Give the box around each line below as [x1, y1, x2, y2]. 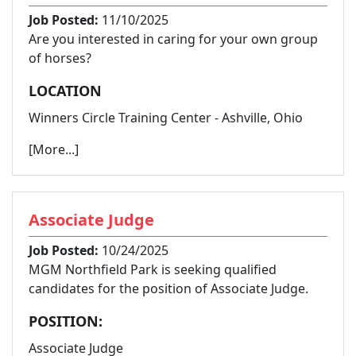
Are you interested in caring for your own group [29, 29, 318, 48]
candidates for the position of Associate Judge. [29, 279, 308, 297]
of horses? [29, 48, 91, 67]
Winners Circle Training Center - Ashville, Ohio [29, 108, 303, 126]
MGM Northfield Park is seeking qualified [29, 260, 277, 278]
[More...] [29, 140, 79, 158]
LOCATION [29, 80, 102, 100]
